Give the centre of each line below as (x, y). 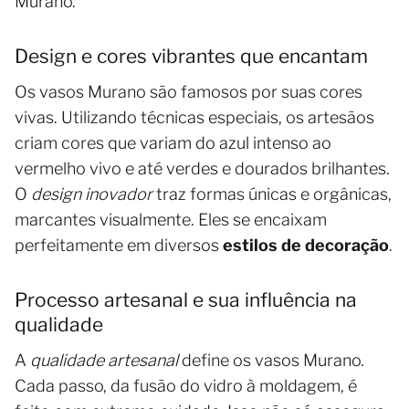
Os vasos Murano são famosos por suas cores (189, 92)
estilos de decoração (306, 246)
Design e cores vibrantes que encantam (191, 57)
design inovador (92, 194)
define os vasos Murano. (271, 361)
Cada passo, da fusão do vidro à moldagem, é (186, 386)
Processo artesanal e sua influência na (186, 300)
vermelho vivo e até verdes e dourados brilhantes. (202, 169)
